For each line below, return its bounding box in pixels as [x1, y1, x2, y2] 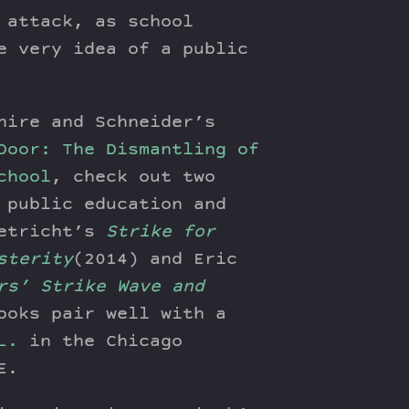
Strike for [106, 224, 215, 242]
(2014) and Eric [73, 251, 237, 269]
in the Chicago [18, 333, 183, 351]
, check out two [51, 169, 215, 187]
